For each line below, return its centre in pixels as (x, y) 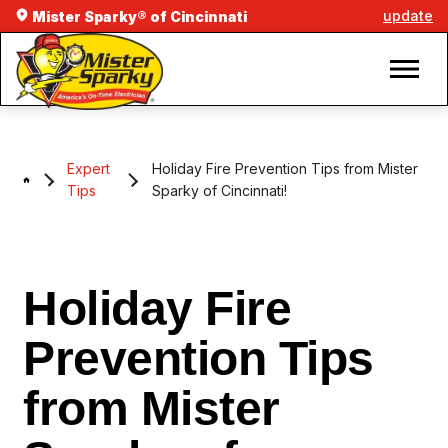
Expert (88, 169)
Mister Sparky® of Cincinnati (138, 16)
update (408, 15)
